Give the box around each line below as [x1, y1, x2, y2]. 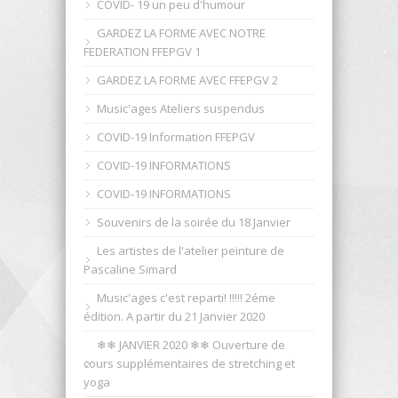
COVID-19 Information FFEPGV [97, 128, 255, 145]
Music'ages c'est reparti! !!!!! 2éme [97, 289, 275, 306]
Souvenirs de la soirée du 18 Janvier [97, 213, 291, 230]
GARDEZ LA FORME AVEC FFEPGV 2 [97, 71, 278, 88]
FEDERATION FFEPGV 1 [84, 43, 201, 60]
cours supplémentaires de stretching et [84, 354, 295, 371]
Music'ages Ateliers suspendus [97, 99, 265, 116]
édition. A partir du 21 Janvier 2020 [84, 307, 265, 324]
